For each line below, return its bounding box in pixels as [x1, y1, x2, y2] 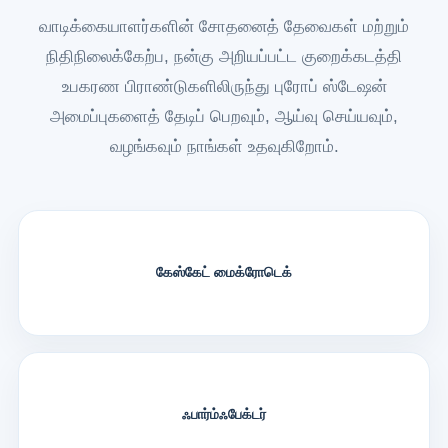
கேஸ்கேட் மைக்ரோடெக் [156, 264, 292, 281]
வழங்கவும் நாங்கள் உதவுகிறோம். [109, 136, 339, 156]
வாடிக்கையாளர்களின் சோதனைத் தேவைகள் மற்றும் [39, 16, 409, 36]
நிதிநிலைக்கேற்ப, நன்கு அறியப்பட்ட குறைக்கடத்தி [46, 46, 402, 66]
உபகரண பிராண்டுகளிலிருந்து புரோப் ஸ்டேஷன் [61, 76, 387, 96]
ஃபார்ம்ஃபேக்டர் [182, 406, 266, 423]
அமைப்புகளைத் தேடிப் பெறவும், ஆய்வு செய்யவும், [50, 106, 398, 126]
